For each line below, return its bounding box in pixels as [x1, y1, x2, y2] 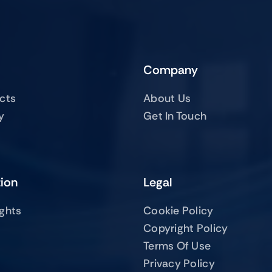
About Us [143, 90, 191, 106]
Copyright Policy [143, 220, 228, 236]
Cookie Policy [143, 203, 214, 218]
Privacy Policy [143, 256, 215, 271]
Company [143, 61, 198, 78]
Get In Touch [143, 108, 207, 123]
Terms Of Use [143, 238, 211, 253]
